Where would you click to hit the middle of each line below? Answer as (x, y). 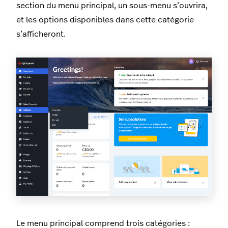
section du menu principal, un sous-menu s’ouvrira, (112, 6)
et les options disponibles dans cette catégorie (105, 20)
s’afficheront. (41, 34)
